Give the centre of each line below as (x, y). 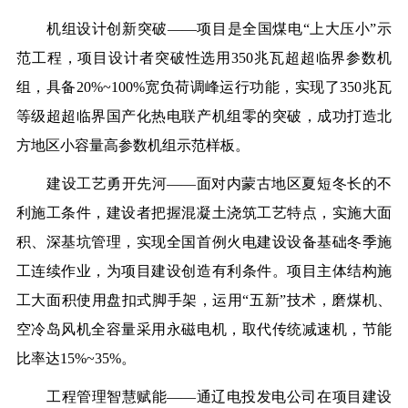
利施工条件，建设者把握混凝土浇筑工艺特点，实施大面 (204, 212)
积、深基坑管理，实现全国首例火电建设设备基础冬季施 (204, 241)
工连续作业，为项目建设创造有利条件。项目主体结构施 (204, 270)
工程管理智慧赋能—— (106, 396)
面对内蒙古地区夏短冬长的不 (294, 183)
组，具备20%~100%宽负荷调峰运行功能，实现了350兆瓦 (204, 87)
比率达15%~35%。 (76, 358)
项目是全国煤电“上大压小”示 (294, 28)
